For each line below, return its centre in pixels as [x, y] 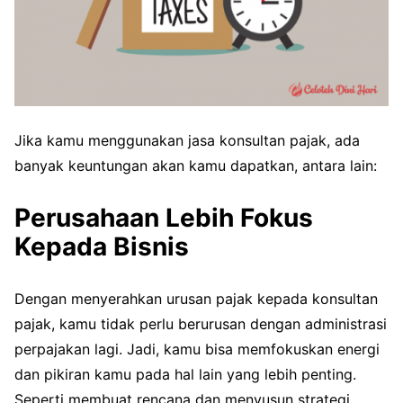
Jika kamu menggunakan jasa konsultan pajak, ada [187, 140]
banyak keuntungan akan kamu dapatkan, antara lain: [196, 165]
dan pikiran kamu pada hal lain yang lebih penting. [185, 374]
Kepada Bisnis [102, 246]
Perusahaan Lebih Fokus [164, 217]
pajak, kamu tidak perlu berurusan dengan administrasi [201, 323]
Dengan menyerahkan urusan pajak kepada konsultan [196, 298]
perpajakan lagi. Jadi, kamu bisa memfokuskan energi [197, 349]
